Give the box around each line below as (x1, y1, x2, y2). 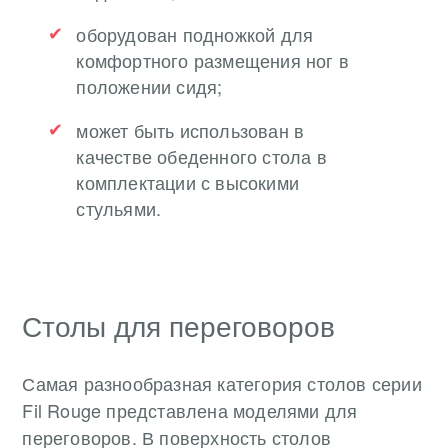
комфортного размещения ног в (76, 46, 349, 73)
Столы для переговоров (22, 304, 336, 345)
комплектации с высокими (76, 168, 299, 195)
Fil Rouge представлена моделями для (22, 396, 358, 423)
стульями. (76, 194, 162, 221)
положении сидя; (76, 72, 223, 99)
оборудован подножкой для (76, 20, 314, 47)
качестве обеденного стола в (76, 142, 327, 169)
